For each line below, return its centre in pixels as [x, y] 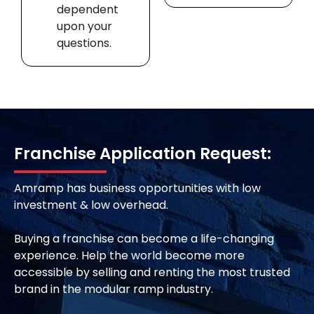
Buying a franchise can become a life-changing [144, 239]
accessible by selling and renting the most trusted [152, 273]
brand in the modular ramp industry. [114, 289]
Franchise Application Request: [143, 154]
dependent [87, 10]
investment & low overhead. [93, 205]
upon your [84, 27]
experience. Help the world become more [129, 256]
